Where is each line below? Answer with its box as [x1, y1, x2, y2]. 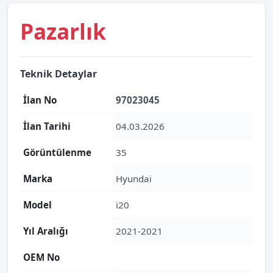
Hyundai [116, 172, 152, 185]
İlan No [23, 94, 57, 106]
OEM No [23, 251, 60, 263]
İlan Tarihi [23, 120, 71, 132]
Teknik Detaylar [20, 67, 97, 80]
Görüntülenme [23, 146, 91, 158]
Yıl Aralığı [23, 225, 68, 237]
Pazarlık [20, 16, 106, 46]
